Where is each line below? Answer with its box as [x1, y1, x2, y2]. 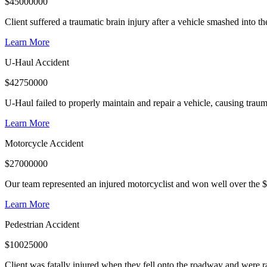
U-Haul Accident [5, 57, 69, 67]
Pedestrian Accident [5, 219, 79, 229]
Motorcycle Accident [5, 138, 83, 148]
